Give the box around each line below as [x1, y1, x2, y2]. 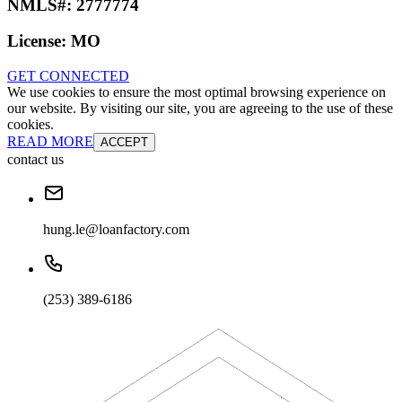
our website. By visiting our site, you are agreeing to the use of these [7, 100, 393, 117]
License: [7, 31, 71, 51]
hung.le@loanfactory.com [43, 222, 189, 238]
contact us [7, 152, 64, 168]
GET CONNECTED [7, 68, 129, 84]
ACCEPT [100, 135, 148, 150]
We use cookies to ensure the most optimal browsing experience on [7, 84, 386, 100]
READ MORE [7, 134, 93, 150]
